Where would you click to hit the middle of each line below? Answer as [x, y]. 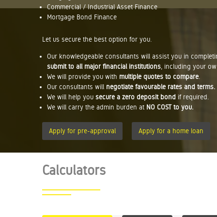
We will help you [71, 97]
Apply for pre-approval [82, 131]
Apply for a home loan [171, 131]
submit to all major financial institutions [104, 66]
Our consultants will [77, 87]
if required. [192, 97]
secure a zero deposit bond [136, 97]
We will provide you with [83, 77]
